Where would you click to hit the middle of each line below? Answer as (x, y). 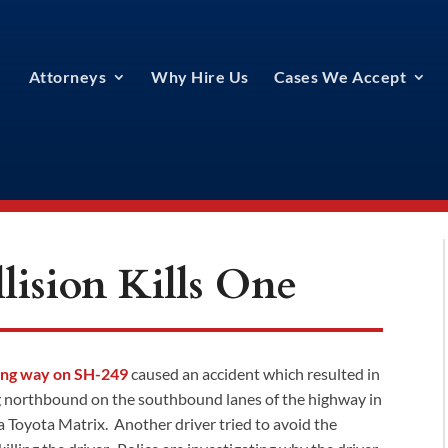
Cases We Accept (339, 76)
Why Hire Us (200, 76)
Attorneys (67, 76)
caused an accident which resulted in (254, 374)
